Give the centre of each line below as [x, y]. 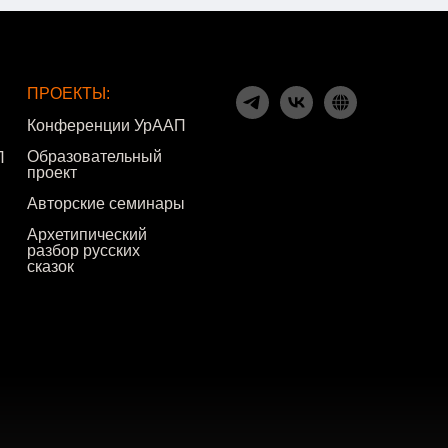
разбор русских [83, 251]
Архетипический [87, 235]
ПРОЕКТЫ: [68, 94]
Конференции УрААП [106, 126]
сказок [50, 267]
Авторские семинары [106, 204]
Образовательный [94, 157]
